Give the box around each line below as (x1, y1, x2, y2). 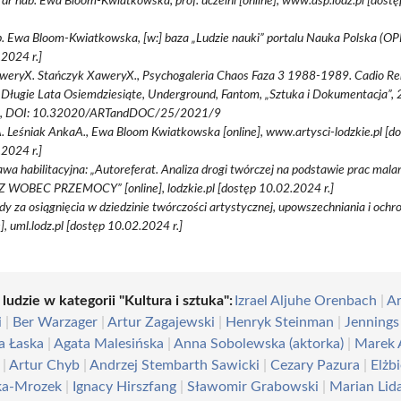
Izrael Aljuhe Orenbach (235, 293, 378, 308)
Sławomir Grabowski (187, 379, 320, 394)
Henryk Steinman (226, 314, 335, 329)
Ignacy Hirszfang (73, 379, 177, 394)
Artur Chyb (9, 357, 81, 372)
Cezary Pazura (270, 357, 361, 372)
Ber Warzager (13, 314, 98, 329)
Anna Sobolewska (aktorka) (174, 336, 345, 351)
